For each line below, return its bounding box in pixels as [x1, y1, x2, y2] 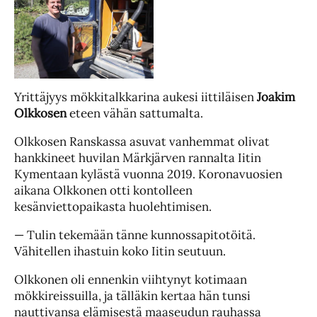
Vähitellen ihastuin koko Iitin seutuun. [14, 243, 226, 260]
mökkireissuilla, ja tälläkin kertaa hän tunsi [14, 288, 250, 304]
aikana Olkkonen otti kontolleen [14, 183, 192, 199]
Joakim [257, 89, 295, 105]
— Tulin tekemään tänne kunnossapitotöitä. [14, 227, 255, 243]
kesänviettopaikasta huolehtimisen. [14, 199, 212, 215]
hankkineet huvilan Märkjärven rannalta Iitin [14, 150, 261, 166]
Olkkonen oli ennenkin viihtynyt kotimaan [14, 272, 247, 288]
